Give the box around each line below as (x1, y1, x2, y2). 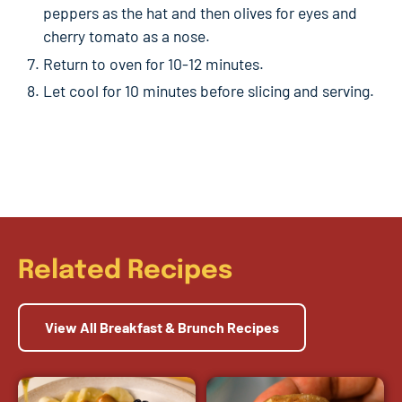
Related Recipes (18, 258, 232, 285)
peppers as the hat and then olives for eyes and (43, 3, 357, 23)
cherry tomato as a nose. (43, 26, 210, 47)
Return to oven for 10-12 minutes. (43, 53, 264, 74)
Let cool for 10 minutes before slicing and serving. (43, 81, 374, 101)
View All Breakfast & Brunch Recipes (45, 319, 279, 336)
